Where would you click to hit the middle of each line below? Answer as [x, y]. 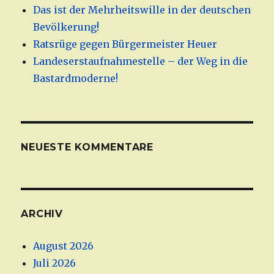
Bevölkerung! [66, 27]
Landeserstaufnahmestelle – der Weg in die [141, 61]
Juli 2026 [55, 263]
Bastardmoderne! [76, 79]
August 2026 [64, 246]
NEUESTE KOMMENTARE [87, 147]
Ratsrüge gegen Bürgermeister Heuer [125, 44]
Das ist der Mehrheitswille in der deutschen [142, 10]
